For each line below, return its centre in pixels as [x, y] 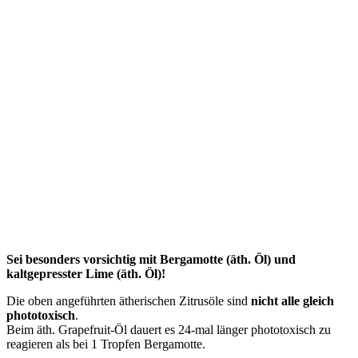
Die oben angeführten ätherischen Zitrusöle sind [129, 301]
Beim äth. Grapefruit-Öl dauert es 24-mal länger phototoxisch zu [169, 330]
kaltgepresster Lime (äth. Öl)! [86, 274]
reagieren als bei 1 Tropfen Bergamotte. [106, 344]
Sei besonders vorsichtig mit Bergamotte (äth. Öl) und [151, 260]
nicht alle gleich [292, 301]
